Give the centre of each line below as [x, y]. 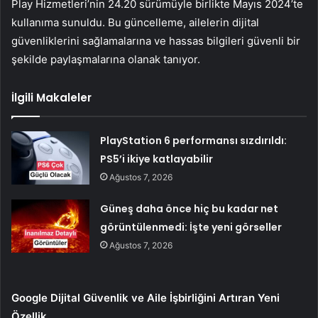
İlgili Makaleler [51, 97]
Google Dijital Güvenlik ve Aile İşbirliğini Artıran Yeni [146, 297]
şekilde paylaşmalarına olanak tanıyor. [106, 59]
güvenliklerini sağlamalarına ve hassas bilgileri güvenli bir [156, 40]
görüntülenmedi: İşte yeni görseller [191, 227]
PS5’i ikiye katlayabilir [157, 159]
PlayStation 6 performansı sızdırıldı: [194, 140]
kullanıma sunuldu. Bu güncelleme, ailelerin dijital [135, 22]
